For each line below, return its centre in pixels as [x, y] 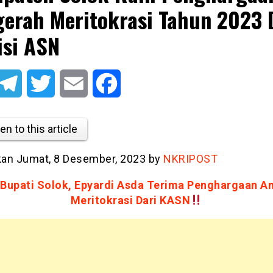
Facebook [141, 83]
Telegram [41, 83]
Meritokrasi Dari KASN [130, 200]
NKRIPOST [190, 158]
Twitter [69, 83]
